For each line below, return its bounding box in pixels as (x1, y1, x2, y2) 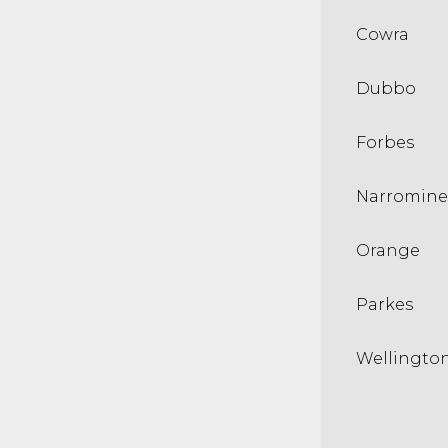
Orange (356, 241, 420, 260)
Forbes (356, 133, 414, 152)
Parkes (356, 295, 413, 314)
